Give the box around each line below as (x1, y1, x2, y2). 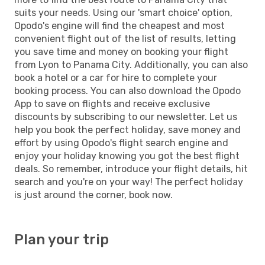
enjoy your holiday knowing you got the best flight (14, 150, 240, 161)
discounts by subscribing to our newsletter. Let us (14, 111, 237, 122)
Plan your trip (14, 231, 109, 248)
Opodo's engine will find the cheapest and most (14, 20, 225, 31)
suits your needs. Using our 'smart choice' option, (14, 7, 232, 18)
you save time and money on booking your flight (14, 46, 228, 57)
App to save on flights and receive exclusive (14, 98, 210, 109)
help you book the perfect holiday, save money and (14, 124, 241, 135)
